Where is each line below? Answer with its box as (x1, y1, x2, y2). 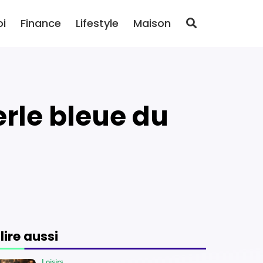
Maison (133, 16, 171, 31)
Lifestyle (76, 16, 119, 31)
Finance (21, 16, 61, 31)
